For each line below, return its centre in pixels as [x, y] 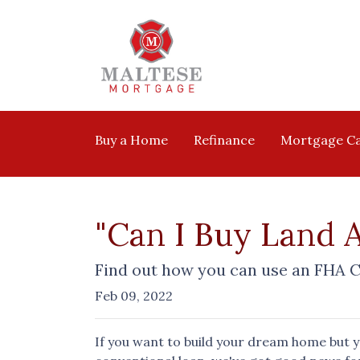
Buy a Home [131, 140]
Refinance [224, 140]
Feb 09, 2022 [134, 296]
